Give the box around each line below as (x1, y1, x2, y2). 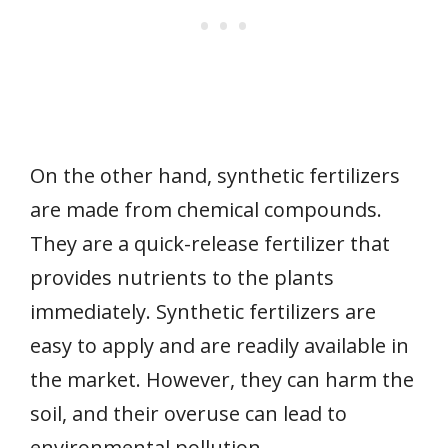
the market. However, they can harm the (30, 365, 414, 393)
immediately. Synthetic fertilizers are (30, 297, 376, 325)
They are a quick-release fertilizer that (30, 229, 390, 257)
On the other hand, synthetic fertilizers (30, 161, 400, 189)
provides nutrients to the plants (30, 263, 334, 291)
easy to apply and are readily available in (30, 331, 409, 359)
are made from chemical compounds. (30, 195, 382, 223)
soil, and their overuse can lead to (30, 399, 347, 427)
